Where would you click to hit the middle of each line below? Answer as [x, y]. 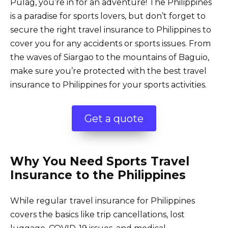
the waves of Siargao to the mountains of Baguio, [110, 57]
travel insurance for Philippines [132, 201]
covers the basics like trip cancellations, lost [97, 215]
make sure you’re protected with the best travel [108, 71]
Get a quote [114, 118]
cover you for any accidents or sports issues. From [110, 43]
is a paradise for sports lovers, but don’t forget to [108, 16]
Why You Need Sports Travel [100, 162]
